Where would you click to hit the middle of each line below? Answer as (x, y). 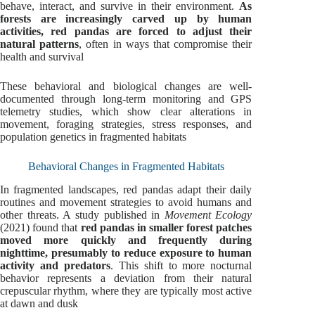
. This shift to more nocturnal (181, 265)
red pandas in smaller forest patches (166, 227)
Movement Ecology (208, 214)
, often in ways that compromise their (166, 44)
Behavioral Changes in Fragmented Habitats (126, 167)
